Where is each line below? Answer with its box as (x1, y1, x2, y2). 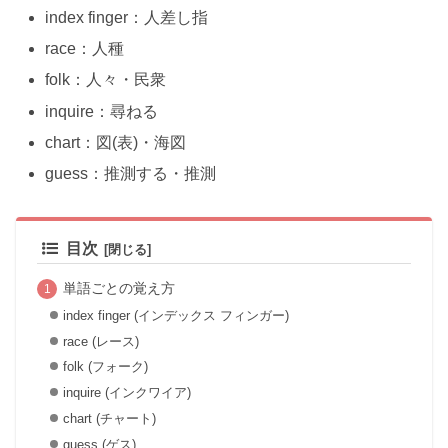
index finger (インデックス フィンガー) (62, 307, 289, 323)
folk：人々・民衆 (45, 71, 167, 89)
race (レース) (62, 333, 139, 349)
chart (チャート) (62, 411, 156, 427)
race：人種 (45, 40, 125, 58)
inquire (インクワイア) (62, 385, 191, 401)
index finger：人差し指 (45, 9, 209, 27)
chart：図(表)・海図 (45, 133, 187, 151)
